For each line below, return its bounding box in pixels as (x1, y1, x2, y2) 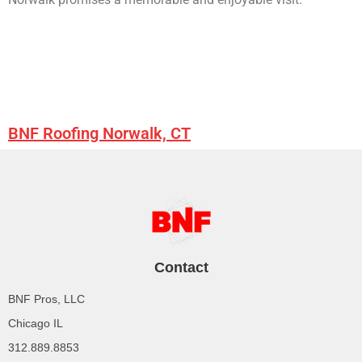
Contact (154, 259, 208, 276)
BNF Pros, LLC (8, 292, 85, 305)
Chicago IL (8, 316, 63, 330)
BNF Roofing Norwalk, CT (8, 123, 191, 143)
